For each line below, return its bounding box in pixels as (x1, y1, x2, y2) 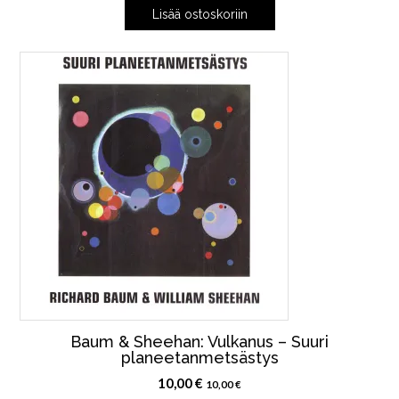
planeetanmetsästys (120, 347, 279, 367)
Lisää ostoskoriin (151, 6, 248, 21)
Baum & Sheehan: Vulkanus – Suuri (70, 331, 329, 351)
